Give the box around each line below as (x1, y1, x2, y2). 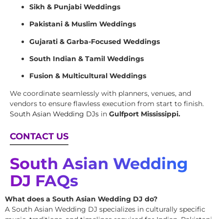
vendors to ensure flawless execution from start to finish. (10, 99, 204, 108)
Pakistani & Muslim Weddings (29, 20, 136, 29)
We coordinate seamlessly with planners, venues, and (10, 88, 191, 98)
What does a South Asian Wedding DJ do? (5, 194, 157, 203)
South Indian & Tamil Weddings (29, 54, 144, 63)
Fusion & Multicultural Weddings (29, 71, 146, 81)
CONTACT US (10, 131, 68, 142)
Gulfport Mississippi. (109, 109, 180, 118)
